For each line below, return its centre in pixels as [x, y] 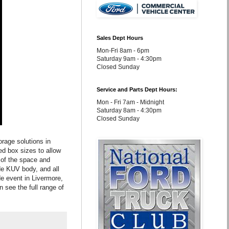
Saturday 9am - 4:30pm [129, 59]
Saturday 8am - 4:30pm [129, 110]
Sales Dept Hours [120, 38]
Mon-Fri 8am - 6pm [123, 51]
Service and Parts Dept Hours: [137, 89]
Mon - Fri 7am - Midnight [130, 102]
